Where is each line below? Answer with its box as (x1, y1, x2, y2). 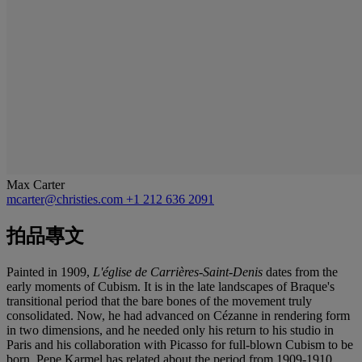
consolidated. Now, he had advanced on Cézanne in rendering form (6, 308, 350, 322)
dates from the (263, 264, 338, 279)
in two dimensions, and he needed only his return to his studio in (6, 322, 334, 337)
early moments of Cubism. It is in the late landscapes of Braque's (6, 279, 335, 293)
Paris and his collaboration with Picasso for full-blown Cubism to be (6, 337, 353, 351)
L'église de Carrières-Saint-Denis (93, 264, 263, 279)
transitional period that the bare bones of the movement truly (6, 293, 312, 308)
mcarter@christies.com (6, 192, 126, 206)
